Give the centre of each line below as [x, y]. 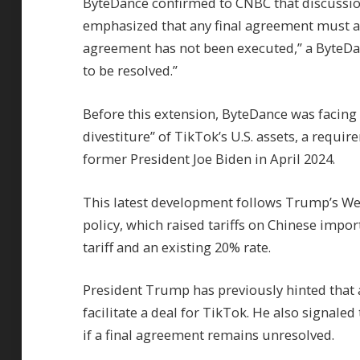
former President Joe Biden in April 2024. [209, 159]
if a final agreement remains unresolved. [209, 335]
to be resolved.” [130, 71]
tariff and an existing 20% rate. [177, 247]
